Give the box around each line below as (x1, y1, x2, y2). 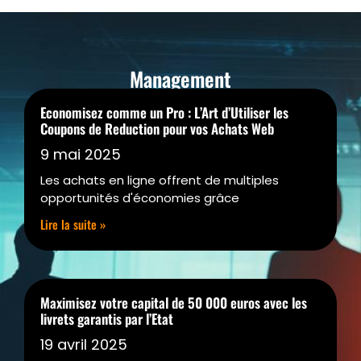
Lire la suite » (40, 215, 106, 234)
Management (130, 64, 231, 94)
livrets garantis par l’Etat (40, 309, 173, 330)
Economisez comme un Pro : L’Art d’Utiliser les (40, 102, 288, 123)
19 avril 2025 (40, 334, 127, 355)
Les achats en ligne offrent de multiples (40, 172, 279, 189)
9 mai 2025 (40, 144, 121, 165)
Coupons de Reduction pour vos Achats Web (40, 118, 274, 139)
